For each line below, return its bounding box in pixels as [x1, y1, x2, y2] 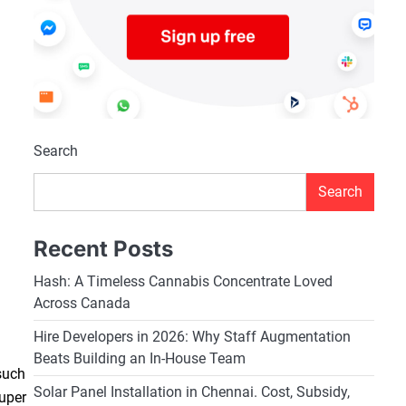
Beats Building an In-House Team [33, 350, 246, 368]
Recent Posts [33, 236, 173, 263]
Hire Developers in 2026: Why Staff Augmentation [33, 328, 351, 346]
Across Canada [33, 295, 130, 313]
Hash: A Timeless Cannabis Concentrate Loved [33, 273, 333, 291]
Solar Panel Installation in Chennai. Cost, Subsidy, [33, 383, 350, 401]
